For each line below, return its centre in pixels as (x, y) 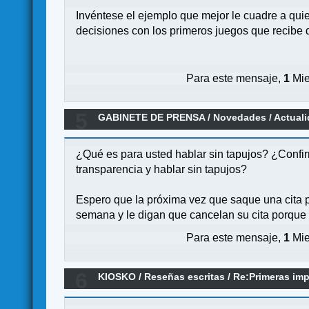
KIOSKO (117, 276)
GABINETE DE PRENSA (152, 117)
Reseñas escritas (185, 276)
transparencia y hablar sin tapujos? (162, 170)
